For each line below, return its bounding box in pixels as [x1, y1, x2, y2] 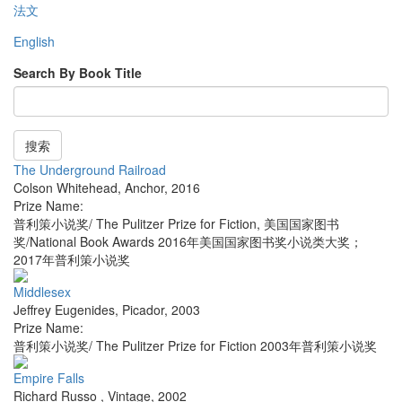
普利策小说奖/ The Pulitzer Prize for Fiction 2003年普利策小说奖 [13, 336, 377, 355]
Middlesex [13, 283, 71, 301]
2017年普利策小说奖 [13, 250, 130, 269]
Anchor [125, 179, 164, 197]
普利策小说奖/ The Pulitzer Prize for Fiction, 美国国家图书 [13, 214, 339, 233]
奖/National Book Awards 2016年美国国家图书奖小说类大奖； [13, 232, 363, 251]
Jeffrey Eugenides [13, 301, 115, 319]
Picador [122, 301, 164, 319]
